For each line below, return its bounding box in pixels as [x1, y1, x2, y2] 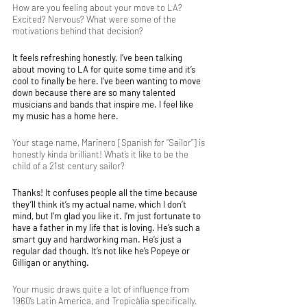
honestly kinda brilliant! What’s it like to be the [12, 149, 191, 160]
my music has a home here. [12, 110, 121, 121]
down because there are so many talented [12, 87, 177, 98]
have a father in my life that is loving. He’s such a [12, 222, 202, 233]
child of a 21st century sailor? [12, 160, 127, 171]
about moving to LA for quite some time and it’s [12, 64, 197, 75]
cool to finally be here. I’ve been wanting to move [12, 75, 203, 86]
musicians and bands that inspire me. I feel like [12, 99, 195, 110]
